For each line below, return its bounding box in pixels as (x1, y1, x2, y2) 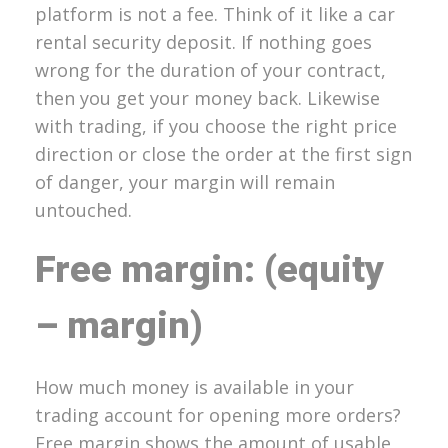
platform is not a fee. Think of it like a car (35, 2, 395, 27)
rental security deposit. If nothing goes (35, 30, 372, 55)
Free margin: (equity (35, 242, 384, 299)
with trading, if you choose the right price (35, 114, 397, 139)
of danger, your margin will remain (35, 170, 335, 195)
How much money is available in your (35, 375, 354, 400)
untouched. (35, 198, 132, 223)
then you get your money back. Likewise (35, 86, 380, 111)
